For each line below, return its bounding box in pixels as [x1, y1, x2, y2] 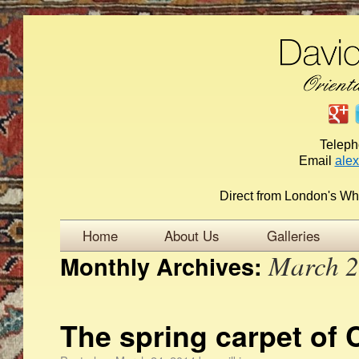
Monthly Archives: [60, 249, 269, 284]
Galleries [266, 226, 320, 246]
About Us [163, 226, 219, 246]
